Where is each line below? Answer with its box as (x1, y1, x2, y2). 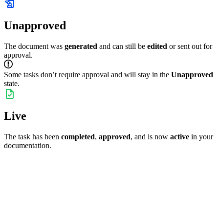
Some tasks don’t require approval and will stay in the (4, 70, 171, 79)
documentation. (4, 141, 51, 150)
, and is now (131, 132, 170, 141)
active (170, 132, 189, 141)
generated (65, 42, 97, 51)
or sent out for (167, 42, 212, 51)
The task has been (4, 132, 61, 141)
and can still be (97, 42, 147, 51)
